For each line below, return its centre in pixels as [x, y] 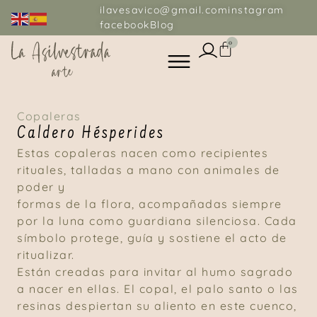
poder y [41, 187]
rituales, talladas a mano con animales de [149, 170]
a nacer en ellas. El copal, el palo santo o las [158, 289]
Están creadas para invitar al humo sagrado [155, 272]
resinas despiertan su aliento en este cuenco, [157, 306]
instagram [256, 10]
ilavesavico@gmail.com [164, 10]
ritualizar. [46, 255]
